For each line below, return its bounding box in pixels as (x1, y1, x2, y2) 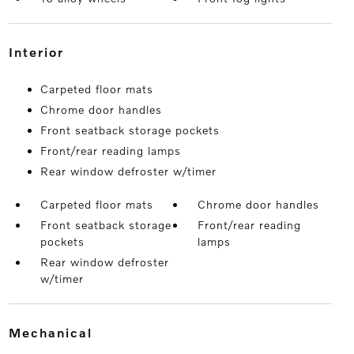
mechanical (21, 325, 92, 341)
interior (13, 44, 64, 60)
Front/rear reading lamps (40, 144, 181, 158)
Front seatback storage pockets (40, 123, 220, 137)
